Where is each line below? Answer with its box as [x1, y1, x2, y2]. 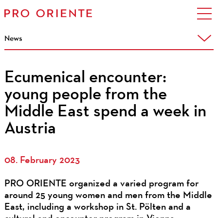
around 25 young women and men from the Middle [4, 190, 212, 200]
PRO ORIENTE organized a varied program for [4, 179, 199, 189]
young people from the [4, 86, 167, 104]
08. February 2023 [4, 155, 80, 165]
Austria [4, 120, 56, 138]
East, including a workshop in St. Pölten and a [4, 202, 191, 212]
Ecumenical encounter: [4, 69, 166, 87]
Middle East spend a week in [4, 103, 206, 121]
